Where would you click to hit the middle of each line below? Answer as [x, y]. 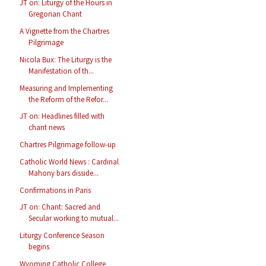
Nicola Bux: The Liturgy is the [66, 59]
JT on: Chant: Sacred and [60, 207]
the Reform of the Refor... [69, 99]
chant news [47, 128]
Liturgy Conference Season [62, 236]
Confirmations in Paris [56, 190]
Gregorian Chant [56, 14]
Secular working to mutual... [74, 218]
